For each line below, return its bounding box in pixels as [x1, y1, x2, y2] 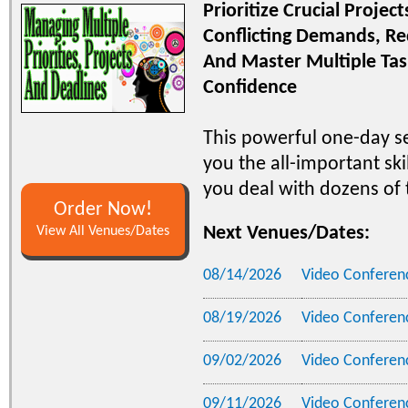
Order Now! [54, 199, 152, 219]
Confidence [203, 76, 297, 98]
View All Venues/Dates [36, 223, 169, 239]
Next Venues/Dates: [203, 222, 370, 244]
